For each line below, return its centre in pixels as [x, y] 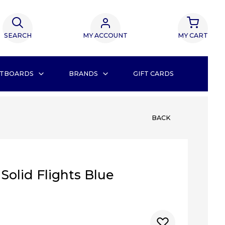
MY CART [193, 35]
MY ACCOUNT [105, 35]
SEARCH [18, 35]
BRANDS [83, 74]
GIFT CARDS [153, 74]
